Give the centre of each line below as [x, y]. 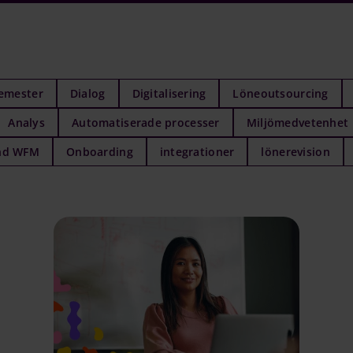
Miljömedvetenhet [297, 122]
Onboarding [100, 151]
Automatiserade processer [146, 122]
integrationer [197, 151]
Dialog [87, 93]
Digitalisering [169, 93]
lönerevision [295, 151]
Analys [26, 122]
